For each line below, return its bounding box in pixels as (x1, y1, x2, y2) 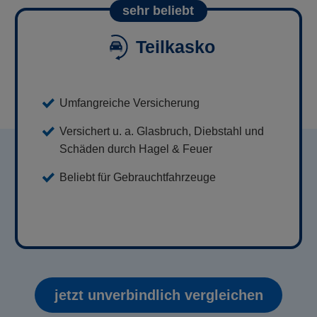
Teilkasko (135, 37, 215, 57)
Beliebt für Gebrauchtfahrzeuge (59, 171, 216, 183)
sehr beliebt (122, 3, 195, 18)
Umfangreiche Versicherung (59, 97, 200, 109)
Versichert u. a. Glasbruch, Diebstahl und (59, 125, 264, 137)
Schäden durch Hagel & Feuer (59, 143, 212, 155)
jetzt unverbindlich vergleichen (54, 287, 263, 303)
